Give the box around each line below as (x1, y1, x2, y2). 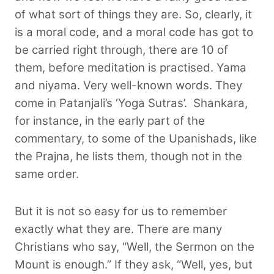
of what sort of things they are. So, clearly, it (15, 7, 252, 21)
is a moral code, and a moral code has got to (15, 24, 253, 39)
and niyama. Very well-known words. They (15, 78, 242, 92)
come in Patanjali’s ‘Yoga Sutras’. (15, 95, 193, 110)
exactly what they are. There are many (15, 221, 222, 236)
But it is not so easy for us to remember (15, 204, 227, 218)
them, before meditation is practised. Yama (15, 60, 246, 75)
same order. (15, 166, 85, 181)
